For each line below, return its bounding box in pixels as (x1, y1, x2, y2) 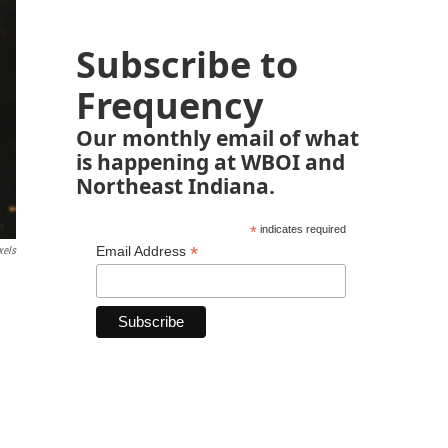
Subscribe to (76, 40, 298, 89)
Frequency (76, 81, 263, 130)
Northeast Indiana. (76, 171, 275, 200)
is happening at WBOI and (76, 147, 345, 176)
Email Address (96, 243, 190, 259)
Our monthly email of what (76, 123, 359, 152)
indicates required (256, 223, 346, 235)
